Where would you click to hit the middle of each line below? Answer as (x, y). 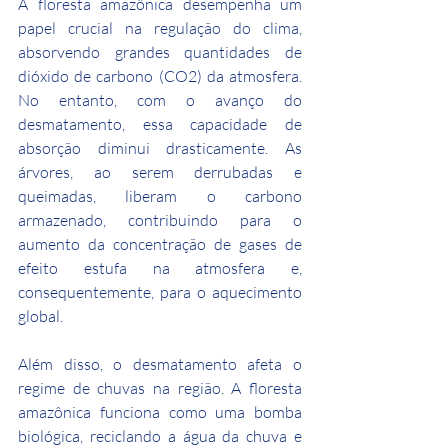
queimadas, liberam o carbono (160, 195)
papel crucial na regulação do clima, (160, 27)
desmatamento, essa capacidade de (160, 123)
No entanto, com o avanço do (160, 99)
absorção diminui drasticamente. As (160, 147)
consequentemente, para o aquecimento (160, 291)
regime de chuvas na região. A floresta (160, 387)
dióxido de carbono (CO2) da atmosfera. (160, 75)
